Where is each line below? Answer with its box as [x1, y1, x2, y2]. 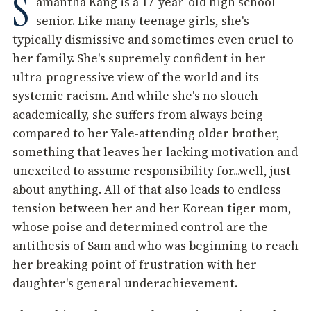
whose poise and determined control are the [12, 219, 268, 236]
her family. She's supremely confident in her [12, 50, 266, 67]
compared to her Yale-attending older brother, [12, 125, 280, 142]
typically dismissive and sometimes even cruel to [12, 31, 294, 49]
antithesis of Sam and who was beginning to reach [12, 237, 299, 255]
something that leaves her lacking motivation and [12, 144, 298, 161]
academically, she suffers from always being [12, 106, 263, 124]
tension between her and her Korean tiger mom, [12, 200, 292, 217]
